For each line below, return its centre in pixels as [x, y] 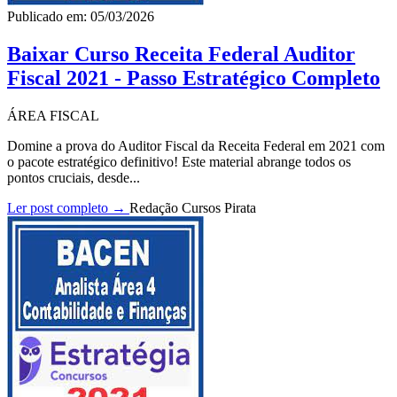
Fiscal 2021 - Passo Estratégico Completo [194, 78]
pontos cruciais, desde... [74, 178]
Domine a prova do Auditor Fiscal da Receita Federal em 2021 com [196, 146]
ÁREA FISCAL [53, 116]
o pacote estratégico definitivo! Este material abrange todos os [179, 162]
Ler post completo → [68, 208]
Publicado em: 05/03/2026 [81, 17]
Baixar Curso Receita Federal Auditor [181, 54]
